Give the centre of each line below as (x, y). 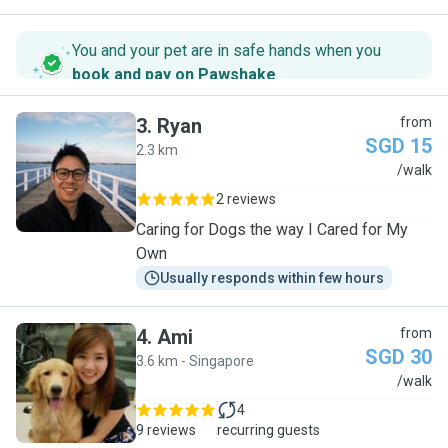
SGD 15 (398, 146)
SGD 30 (398, 357)
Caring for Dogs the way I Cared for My (272, 229)
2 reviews (246, 199)
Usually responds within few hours (272, 278)
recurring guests (268, 430)
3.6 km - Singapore (195, 361)
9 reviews (166, 430)
